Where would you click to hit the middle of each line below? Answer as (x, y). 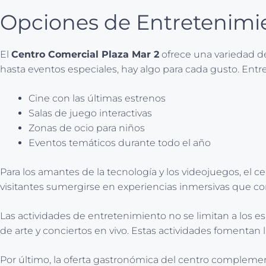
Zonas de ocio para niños (87, 128)
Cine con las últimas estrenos (97, 98)
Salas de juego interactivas (90, 113)
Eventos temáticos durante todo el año (120, 142)
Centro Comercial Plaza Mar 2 (85, 54)
